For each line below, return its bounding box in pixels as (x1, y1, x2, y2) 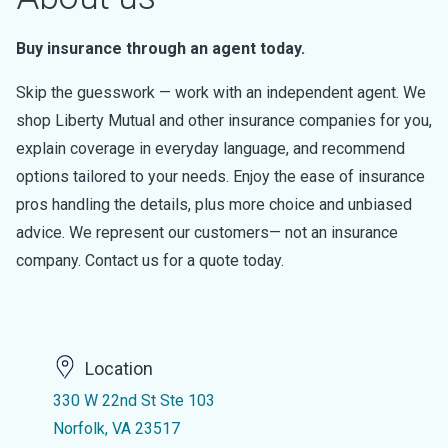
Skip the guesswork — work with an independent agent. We (16, 83, 426, 102)
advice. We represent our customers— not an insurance (16, 223, 398, 242)
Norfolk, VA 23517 (52, 419, 180, 438)
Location (84, 358, 153, 380)
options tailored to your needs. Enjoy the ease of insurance (16, 167, 425, 186)
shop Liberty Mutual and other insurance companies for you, (16, 111, 432, 130)
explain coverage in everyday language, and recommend (16, 139, 405, 158)
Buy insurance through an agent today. (16, 39, 305, 58)
